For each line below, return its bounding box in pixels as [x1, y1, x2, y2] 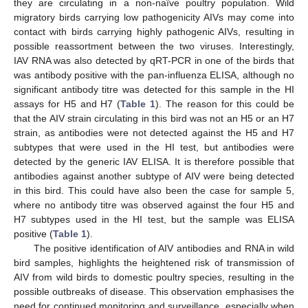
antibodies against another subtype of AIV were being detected [14, 170, 294, 182]
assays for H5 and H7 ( [14, 98, 121, 110]
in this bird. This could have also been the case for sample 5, [14, 185, 294, 197]
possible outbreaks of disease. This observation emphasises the [14, 286, 294, 298]
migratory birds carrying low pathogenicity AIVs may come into [14, 12, 294, 23]
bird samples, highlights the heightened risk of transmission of [14, 257, 294, 269]
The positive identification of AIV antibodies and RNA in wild [33, 243, 294, 254]
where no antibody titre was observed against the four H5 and [14, 199, 294, 211]
